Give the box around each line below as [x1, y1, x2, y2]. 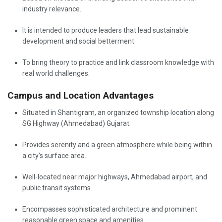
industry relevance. [22, 5, 84, 13]
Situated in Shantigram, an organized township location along [22, 108, 214, 116]
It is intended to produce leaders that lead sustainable [22, 26, 189, 35]
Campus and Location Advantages [7, 90, 154, 102]
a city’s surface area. [22, 151, 86, 160]
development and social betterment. [22, 37, 139, 46]
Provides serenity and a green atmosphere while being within [22, 140, 212, 149]
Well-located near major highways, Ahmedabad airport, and [22, 172, 207, 181]
